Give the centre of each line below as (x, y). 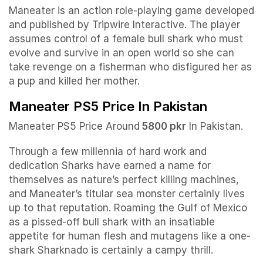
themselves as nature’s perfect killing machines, (124, 180)
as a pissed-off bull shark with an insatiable (112, 222)
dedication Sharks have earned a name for (110, 166)
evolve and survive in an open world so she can (122, 53)
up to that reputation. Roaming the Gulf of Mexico (128, 208)
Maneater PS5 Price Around (74, 127)
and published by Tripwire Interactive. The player (124, 24)
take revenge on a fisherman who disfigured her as (130, 67)
